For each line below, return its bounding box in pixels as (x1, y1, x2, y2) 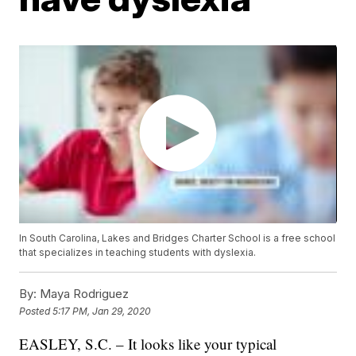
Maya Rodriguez (37, 286, 130, 302)
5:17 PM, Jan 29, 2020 (52, 304, 152, 317)
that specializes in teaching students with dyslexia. (19, 246, 257, 259)
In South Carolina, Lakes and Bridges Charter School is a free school (19, 232, 336, 245)
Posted (19, 304, 53, 317)
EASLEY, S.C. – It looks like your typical (19, 334, 277, 354)
